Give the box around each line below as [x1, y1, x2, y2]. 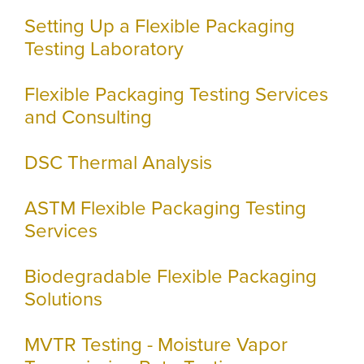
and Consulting [24, 105, 152, 129]
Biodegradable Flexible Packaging [24, 264, 317, 288]
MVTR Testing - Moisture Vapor [24, 332, 288, 357]
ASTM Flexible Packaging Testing [24, 196, 306, 220]
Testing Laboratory [24, 37, 184, 61]
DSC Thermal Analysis [24, 150, 212, 175]
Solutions [24, 287, 102, 311]
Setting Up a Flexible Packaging [24, 14, 295, 38]
